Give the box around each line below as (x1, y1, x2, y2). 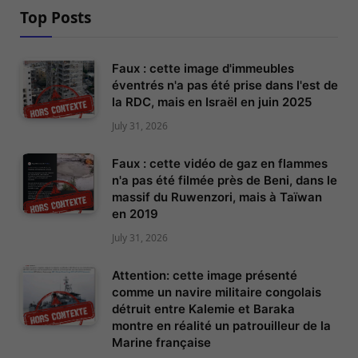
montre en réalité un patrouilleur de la (112, 318, 331, 334)
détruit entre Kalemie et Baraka (112, 301, 295, 317)
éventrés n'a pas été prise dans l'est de (112, 78, 338, 93)
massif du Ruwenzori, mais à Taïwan (112, 189, 322, 205)
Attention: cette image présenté (112, 268, 297, 284)
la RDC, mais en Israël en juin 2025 (112, 94, 312, 110)
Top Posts (20, 7, 91, 29)
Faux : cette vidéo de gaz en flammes (112, 156, 328, 172)
